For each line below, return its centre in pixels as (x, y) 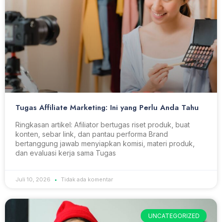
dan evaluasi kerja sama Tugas (66, 153)
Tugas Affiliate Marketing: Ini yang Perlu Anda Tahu (107, 108)
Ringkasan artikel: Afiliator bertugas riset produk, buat (103, 125)
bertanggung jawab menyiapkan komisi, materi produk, (105, 144)
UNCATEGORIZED (174, 216)
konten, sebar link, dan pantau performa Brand (92, 134)
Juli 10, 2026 (34, 180)
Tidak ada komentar (86, 180)
